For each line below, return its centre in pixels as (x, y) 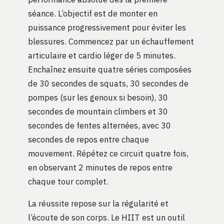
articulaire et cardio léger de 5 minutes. (102, 55)
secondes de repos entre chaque (88, 139)
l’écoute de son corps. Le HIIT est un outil (106, 217)
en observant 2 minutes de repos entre (100, 167)
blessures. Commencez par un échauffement (111, 41)
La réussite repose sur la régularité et (98, 203)
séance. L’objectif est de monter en (93, 13)
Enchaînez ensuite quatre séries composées (110, 69)
